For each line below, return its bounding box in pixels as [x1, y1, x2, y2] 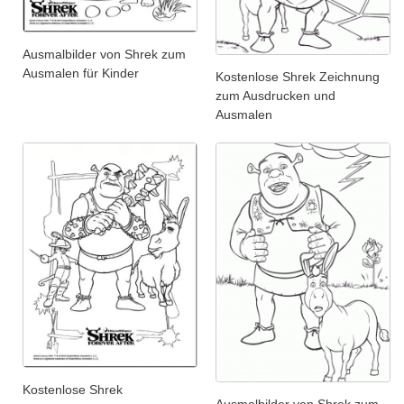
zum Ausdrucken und [216, 87, 335, 103]
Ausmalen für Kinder [23, 65, 139, 80]
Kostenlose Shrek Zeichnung [216, 69, 380, 84]
